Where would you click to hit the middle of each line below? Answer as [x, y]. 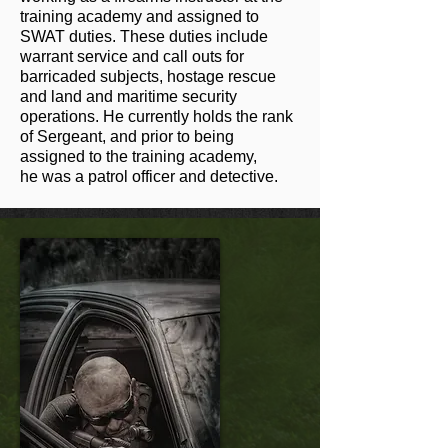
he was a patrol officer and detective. [149, 176]
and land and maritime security [128, 96]
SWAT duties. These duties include [144, 36]
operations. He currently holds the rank [156, 116]
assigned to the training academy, [138, 156]
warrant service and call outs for [132, 56]
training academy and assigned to [139, 16]
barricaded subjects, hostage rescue [148, 76]
